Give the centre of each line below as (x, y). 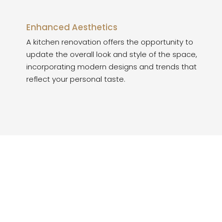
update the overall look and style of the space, (112, 54)
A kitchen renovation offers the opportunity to (110, 42)
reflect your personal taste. (76, 79)
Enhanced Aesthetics (72, 27)
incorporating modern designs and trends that (111, 67)
